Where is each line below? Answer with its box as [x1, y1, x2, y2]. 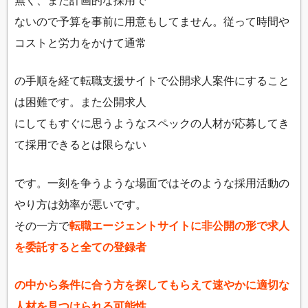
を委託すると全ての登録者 [14, 240, 146, 253]
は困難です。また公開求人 [14, 96, 146, 109]
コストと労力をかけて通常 [14, 36, 146, 49]
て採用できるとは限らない [14, 138, 146, 151]
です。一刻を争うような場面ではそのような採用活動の [14, 176, 289, 189]
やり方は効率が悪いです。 [14, 197, 146, 210]
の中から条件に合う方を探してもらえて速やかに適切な [14, 278, 289, 291]
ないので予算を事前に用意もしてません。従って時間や [14, 14, 289, 27]
